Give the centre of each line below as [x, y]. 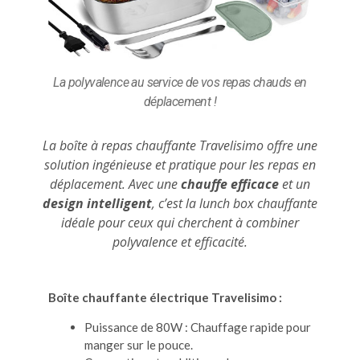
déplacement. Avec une [115, 184]
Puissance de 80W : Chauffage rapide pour [198, 327]
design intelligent [97, 203]
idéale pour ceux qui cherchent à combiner [180, 222]
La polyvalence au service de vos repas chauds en [180, 82]
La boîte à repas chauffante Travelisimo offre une [180, 145]
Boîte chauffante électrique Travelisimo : [165, 297]
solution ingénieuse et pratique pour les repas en [180, 164]
